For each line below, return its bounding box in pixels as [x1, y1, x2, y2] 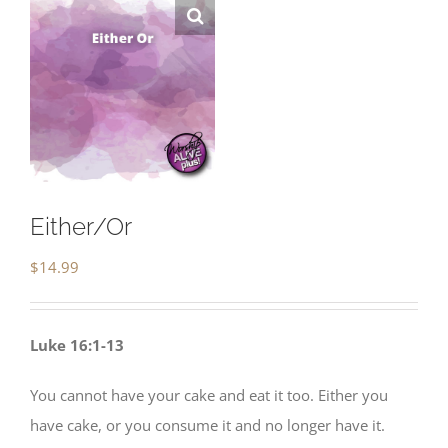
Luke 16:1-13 [30, 335, 124, 356]
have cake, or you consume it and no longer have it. [30, 415, 385, 436]
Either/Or [30, 212, 132, 242]
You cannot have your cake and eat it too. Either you [30, 385, 388, 406]
